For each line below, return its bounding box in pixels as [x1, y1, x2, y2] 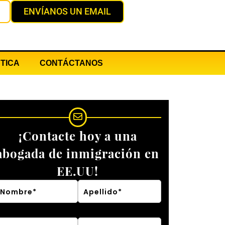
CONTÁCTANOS [40, 59, 103, 67]
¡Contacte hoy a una [18, 128, 137, 144]
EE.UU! [57, 163, 99, 179]
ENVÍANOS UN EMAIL [24, 6, 111, 17]
